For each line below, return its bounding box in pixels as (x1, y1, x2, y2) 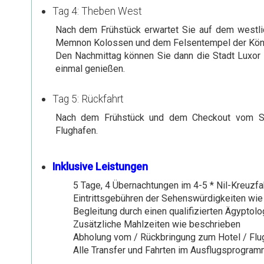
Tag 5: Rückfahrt (52, 93, 124, 105)
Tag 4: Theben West (52, 5, 142, 17)
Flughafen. (55, 124, 98, 136)
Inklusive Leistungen (52, 160, 148, 173)
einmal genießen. (55, 62, 125, 74)
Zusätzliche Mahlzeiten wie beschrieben (72, 218, 240, 230)
